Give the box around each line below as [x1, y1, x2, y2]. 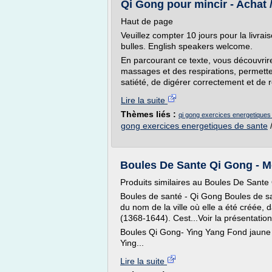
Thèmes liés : [121, 109, 178, 119]
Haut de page [121, 16, 173, 26]
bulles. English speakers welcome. [121, 41, 253, 51]
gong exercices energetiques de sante [121, 121, 268, 131]
